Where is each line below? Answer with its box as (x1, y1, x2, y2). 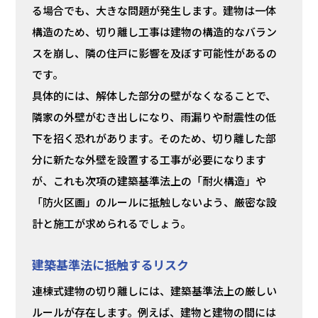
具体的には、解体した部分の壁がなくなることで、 (31, 88, 276, 104)
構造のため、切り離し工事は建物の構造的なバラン (31, 24, 277, 40)
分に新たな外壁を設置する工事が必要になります (31, 152, 266, 168)
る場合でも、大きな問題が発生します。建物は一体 (31, 3, 276, 18)
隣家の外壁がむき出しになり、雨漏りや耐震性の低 (31, 109, 276, 125)
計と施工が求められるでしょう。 (31, 216, 191, 231)
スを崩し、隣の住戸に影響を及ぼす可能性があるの (31, 45, 277, 61)
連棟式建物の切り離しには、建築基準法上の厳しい (31, 283, 277, 299)
